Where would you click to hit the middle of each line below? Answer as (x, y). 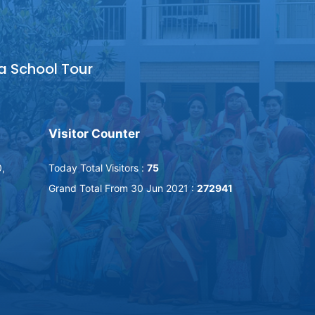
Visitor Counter (94, 134)
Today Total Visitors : (97, 168)
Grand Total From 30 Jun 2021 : (122, 188)
